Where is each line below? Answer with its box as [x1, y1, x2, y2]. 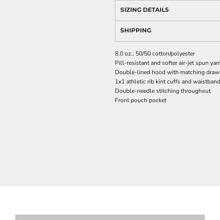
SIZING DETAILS [120, 6, 169, 13]
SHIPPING [120, 27, 151, 34]
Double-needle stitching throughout [115, 87, 211, 95]
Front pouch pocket [115, 96, 166, 104]
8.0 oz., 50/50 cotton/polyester [115, 50, 195, 57]
